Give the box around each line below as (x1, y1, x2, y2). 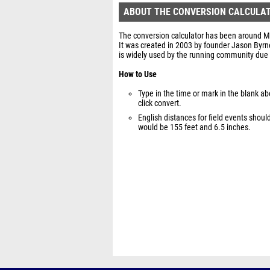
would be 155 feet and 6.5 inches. (138, 122, 251, 133)
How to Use (119, 69, 157, 80)
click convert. (138, 98, 181, 108)
